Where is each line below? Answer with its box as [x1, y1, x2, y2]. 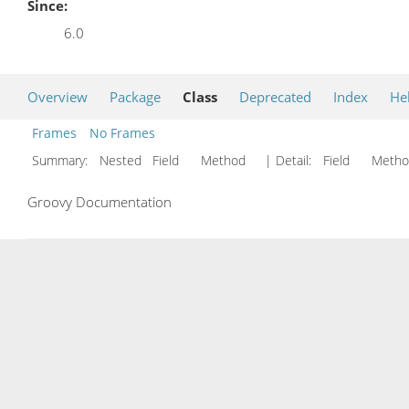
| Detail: [261, 151, 315, 169]
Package [110, 87, 161, 106]
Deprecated [239, 87, 311, 106]
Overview [27, 87, 88, 106]
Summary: [32, 151, 91, 169]
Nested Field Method [96, 151, 257, 169]
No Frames [89, 123, 155, 142]
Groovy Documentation [27, 192, 172, 211]
